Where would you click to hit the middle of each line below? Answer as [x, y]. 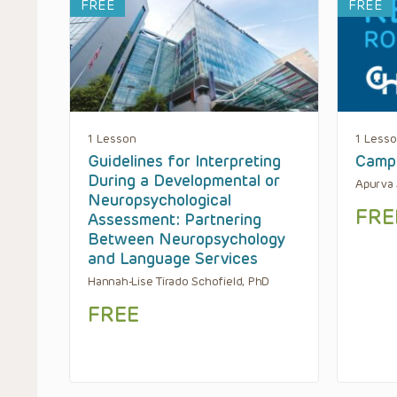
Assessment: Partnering [175, 219]
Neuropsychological [160, 200]
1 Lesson [112, 138]
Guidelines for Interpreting [184, 161]
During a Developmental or [184, 180]
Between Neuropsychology [187, 239]
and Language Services [173, 258]
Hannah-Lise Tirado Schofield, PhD [179, 281]
